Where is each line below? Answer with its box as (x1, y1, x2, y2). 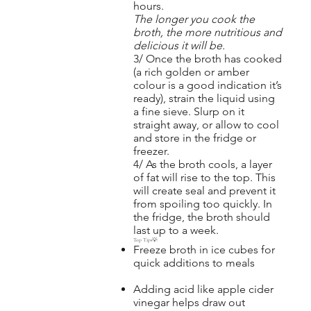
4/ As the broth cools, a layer (133, 157, 272, 171)
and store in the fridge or (133, 131, 256, 144)
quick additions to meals (133, 255, 255, 269)
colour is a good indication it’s (133, 78, 282, 92)
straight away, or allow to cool (133, 117, 279, 131)
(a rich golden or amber (133, 65, 249, 78)
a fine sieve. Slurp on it (133, 104, 244, 118)
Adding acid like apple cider (133, 282, 274, 296)
